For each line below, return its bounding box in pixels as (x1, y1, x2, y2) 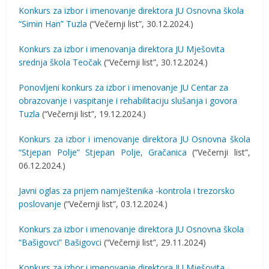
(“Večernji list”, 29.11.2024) (101, 237, 207, 248)
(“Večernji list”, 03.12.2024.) (61, 198, 168, 210)
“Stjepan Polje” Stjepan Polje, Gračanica (19, 147, 187, 158)
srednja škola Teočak (19, 56, 102, 68)
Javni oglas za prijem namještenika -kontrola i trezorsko (19, 185, 235, 196)
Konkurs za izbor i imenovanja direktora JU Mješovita (19, 43, 225, 55)
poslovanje (19, 198, 62, 210)
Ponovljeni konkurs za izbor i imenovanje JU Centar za (19, 82, 229, 93)
